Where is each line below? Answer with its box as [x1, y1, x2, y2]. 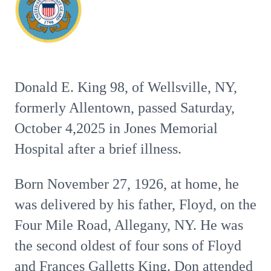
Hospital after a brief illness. [15, 141, 185, 157]
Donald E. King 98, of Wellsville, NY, [15, 79, 237, 95]
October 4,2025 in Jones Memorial [15, 120, 218, 136]
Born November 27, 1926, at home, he [15, 176, 239, 192]
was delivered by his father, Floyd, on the [15, 197, 256, 212]
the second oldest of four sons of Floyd [15, 238, 241, 253]
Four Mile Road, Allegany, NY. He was [15, 217, 243, 233]
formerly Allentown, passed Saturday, [15, 100, 235, 116]
